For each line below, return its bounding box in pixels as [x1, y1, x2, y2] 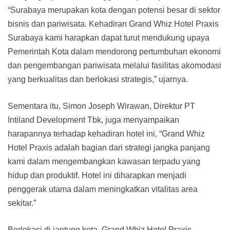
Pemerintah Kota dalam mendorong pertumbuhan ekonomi [8, 47, 221, 56]
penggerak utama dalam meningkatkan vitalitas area [8, 185, 198, 194]
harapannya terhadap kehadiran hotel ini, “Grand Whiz [8, 129, 205, 139]
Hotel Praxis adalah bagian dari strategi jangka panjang [8, 143, 210, 152]
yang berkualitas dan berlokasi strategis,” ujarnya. [8, 75, 188, 84]
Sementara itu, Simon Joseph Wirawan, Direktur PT [8, 102, 195, 111]
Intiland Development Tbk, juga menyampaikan [8, 116, 179, 125]
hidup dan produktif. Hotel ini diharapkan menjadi [8, 171, 186, 180]
